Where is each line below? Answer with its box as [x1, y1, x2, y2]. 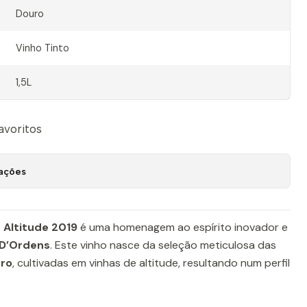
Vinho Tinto [15, 42, 69, 54]
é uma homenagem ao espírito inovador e [77, 220, 288, 234]
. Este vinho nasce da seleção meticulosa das [50, 238, 276, 252]
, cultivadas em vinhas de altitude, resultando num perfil [12, 256, 290, 270]
